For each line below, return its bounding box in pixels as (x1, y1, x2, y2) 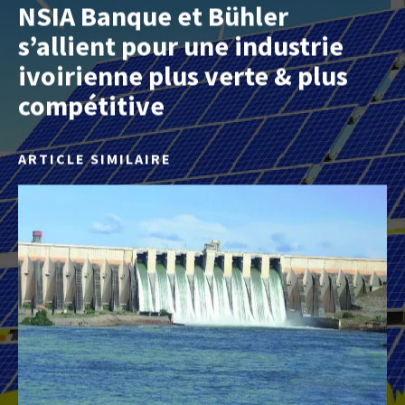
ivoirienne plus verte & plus (18, 58, 348, 93)
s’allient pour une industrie (18, 28, 344, 63)
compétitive (18, 88, 165, 123)
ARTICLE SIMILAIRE (18, 149, 172, 168)
